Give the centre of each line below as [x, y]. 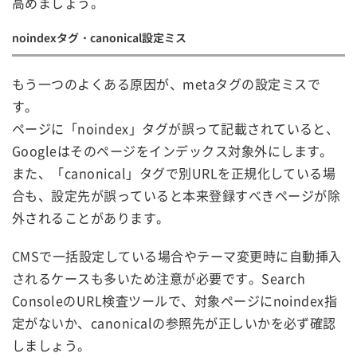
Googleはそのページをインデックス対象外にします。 [173, 150]
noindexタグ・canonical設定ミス [99, 37]
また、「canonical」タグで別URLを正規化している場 [174, 173]
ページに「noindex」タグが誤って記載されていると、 [176, 128]
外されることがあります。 [91, 217]
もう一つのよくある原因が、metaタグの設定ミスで [166, 83]
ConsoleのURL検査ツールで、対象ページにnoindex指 [175, 300]
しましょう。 [51, 345]
